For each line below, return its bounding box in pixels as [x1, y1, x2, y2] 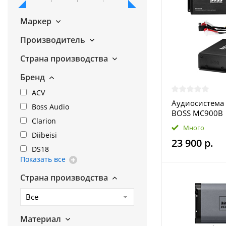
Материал [20, 213, 61, 224]
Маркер [20, 16, 51, 27]
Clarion [32, 116, 56, 126]
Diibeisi [32, 130, 57, 140]
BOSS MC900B [171, 108, 223, 118]
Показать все [20, 154, 66, 164]
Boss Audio [32, 102, 69, 111]
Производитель [20, 34, 85, 45]
